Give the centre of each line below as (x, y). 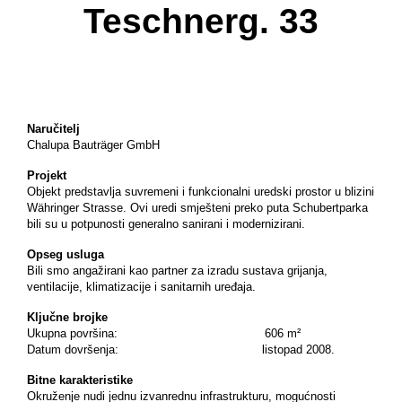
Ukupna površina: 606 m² (164, 334)
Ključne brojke (67, 318)
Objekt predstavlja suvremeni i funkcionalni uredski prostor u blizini (201, 192)
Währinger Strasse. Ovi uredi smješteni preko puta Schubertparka (197, 208)
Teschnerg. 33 (201, 22)
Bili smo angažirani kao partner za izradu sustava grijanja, (177, 271)
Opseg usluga (66, 255)
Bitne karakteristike (80, 380)
